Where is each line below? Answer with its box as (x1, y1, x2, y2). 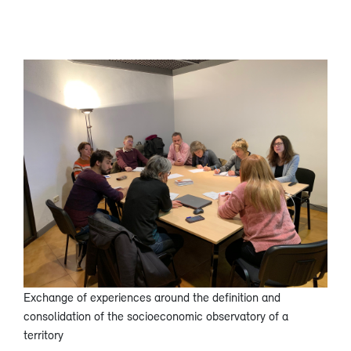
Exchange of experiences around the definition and (24, 290, 280, 304)
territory (24, 327, 63, 342)
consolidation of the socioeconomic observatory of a (24, 309, 288, 323)
